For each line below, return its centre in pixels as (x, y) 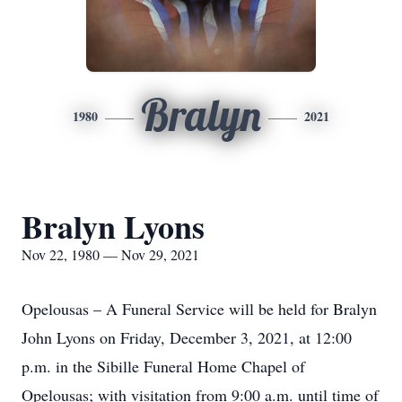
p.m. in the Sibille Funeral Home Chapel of (163, 366)
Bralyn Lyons (113, 226)
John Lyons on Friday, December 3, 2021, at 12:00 (187, 337)
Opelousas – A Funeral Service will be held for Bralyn (199, 309)
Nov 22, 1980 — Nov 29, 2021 (110, 254)
